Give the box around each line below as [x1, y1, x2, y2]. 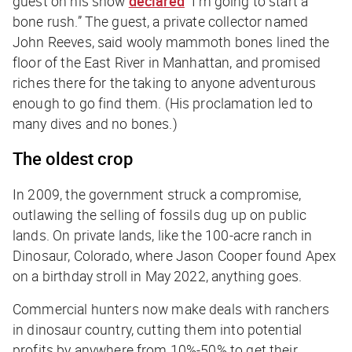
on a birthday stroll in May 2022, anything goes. [13, 266, 302, 286]
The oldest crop [13, 147, 133, 170]
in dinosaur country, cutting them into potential [13, 320, 302, 339]
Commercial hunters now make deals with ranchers [13, 299, 330, 319]
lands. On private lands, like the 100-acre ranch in [13, 225, 313, 245]
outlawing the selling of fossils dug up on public [13, 205, 307, 225]
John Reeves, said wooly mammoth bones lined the [13, 32, 330, 52]
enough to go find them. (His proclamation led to [13, 93, 313, 113]
